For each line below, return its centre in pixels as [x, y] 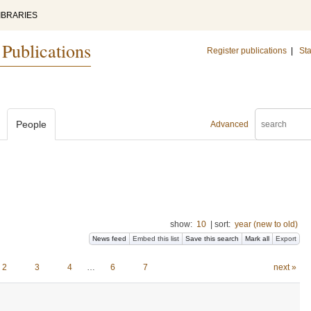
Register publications [247, 51]
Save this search [212, 238]
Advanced [229, 124]
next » [285, 267]
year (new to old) [266, 224]
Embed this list [156, 238]
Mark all [257, 238]
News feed [109, 238]
